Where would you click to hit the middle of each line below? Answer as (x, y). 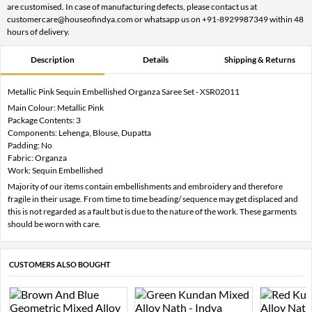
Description (52, 59)
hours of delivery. (38, 31)
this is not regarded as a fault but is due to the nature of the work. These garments (152, 211)
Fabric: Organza (37, 157)
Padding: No (30, 145)
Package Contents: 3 (44, 120)
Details (156, 59)
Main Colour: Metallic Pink (56, 107)
